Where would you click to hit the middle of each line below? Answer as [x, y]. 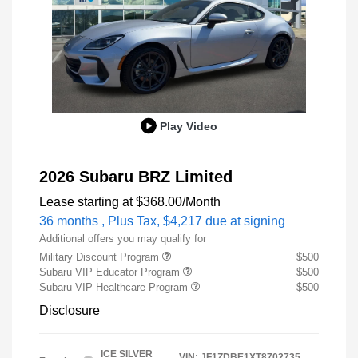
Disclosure [70, 310]
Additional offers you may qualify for [123, 239]
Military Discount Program [101, 257]
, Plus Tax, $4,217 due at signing [193, 221]
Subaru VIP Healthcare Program [115, 287]
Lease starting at [86, 202]
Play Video [189, 126]
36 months [69, 221]
